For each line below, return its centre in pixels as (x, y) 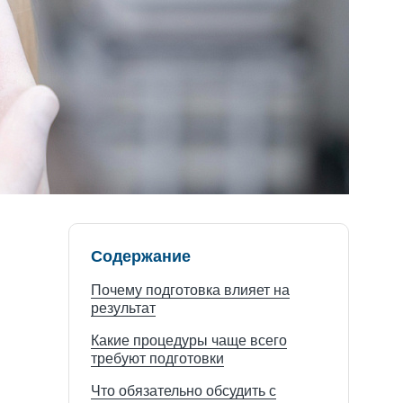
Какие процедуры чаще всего (189, 340)
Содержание (141, 256)
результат (123, 308)
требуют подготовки (157, 358)
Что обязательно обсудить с (184, 391)
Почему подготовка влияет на (190, 290)
